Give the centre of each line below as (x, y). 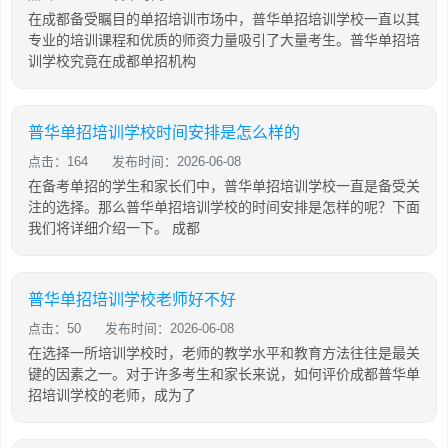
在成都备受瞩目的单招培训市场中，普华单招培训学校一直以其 (224, 19)
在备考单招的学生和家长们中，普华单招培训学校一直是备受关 (224, 186)
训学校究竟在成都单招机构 (112, 61)
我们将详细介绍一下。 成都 (114, 228)
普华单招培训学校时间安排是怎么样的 (164, 132)
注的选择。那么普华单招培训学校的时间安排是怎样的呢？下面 (224, 207)
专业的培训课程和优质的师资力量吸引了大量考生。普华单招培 (224, 40)
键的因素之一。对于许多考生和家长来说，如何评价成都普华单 (224, 374)
